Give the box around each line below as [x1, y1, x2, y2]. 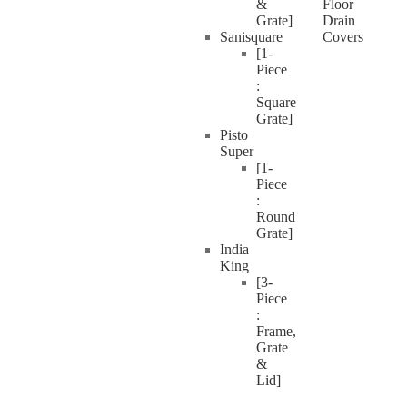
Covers [322, 29, 363, 45]
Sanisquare [220, 29, 283, 45]
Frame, [256, 323, 296, 339]
